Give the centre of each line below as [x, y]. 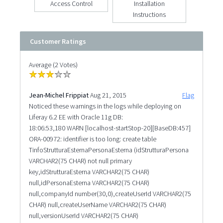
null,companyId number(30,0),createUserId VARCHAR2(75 [110, 193]
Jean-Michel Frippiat [58, 95]
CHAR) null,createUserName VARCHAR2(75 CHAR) [97, 204]
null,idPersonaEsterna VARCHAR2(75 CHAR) [89, 182]
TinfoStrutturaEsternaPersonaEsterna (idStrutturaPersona [109, 150]
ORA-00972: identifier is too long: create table [92, 139]
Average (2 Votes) [53, 64]
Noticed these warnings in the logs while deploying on [105, 106]
